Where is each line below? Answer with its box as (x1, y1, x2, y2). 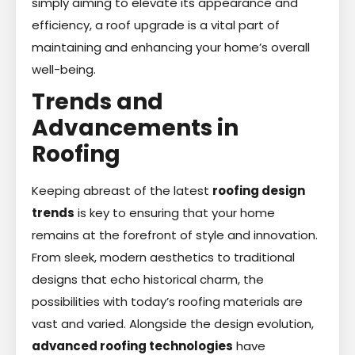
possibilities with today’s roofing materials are (32, 292, 303, 310)
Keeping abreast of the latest (32, 181, 212, 199)
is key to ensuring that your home (74, 204, 275, 221)
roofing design (212, 181, 305, 199)
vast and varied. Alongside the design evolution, (32, 315, 314, 332)
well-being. (32, 60, 96, 78)
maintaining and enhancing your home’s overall (32, 38, 310, 55)
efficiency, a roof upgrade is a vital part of (32, 16, 280, 33)
